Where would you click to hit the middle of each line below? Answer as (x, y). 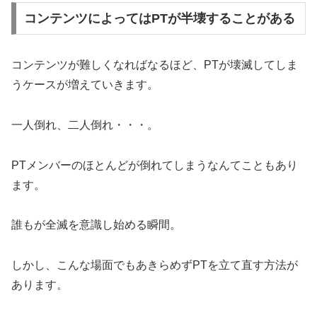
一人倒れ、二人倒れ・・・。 (85, 125)
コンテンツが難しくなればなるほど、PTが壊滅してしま (155, 65)
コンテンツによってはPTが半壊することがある (159, 19)
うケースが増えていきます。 (85, 85)
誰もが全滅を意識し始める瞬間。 (96, 225)
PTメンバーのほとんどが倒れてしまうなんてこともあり (155, 165)
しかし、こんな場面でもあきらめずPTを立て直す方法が (155, 265)
